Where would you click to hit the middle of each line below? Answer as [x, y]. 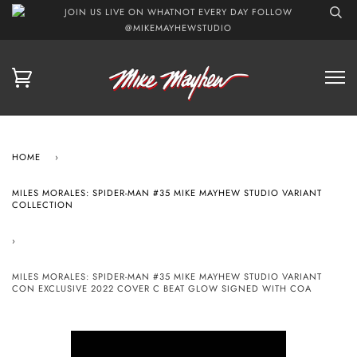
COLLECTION [43, 204]
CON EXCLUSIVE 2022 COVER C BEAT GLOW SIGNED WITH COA [162, 288]
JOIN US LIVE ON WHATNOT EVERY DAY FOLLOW [178, 12]
